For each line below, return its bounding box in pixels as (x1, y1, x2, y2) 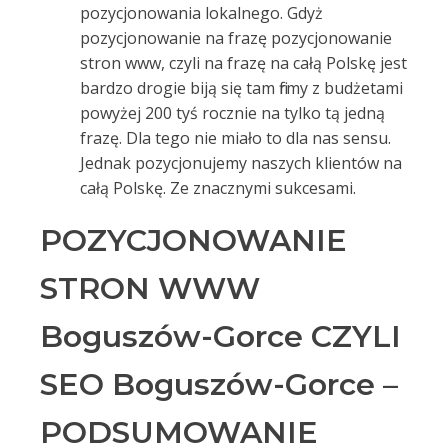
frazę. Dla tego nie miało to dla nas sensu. (80, 127, 391, 149)
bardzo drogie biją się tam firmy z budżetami (80, 77, 403, 99)
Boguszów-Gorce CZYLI (40, 318, 401, 355)
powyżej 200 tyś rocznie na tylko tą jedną (80, 102, 385, 124)
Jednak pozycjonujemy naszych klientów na (80, 152, 402, 174)
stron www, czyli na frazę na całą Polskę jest (80, 52, 407, 74)
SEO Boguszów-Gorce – (40, 366, 398, 403)
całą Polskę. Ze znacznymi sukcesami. (80, 177, 356, 199)
